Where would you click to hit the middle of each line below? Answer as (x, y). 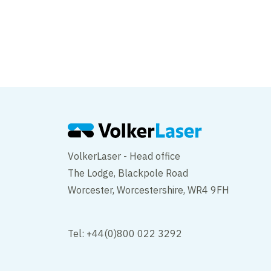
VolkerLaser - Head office (124, 156)
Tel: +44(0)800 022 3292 (125, 234)
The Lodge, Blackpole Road (128, 173)
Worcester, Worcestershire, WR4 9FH (149, 190)
